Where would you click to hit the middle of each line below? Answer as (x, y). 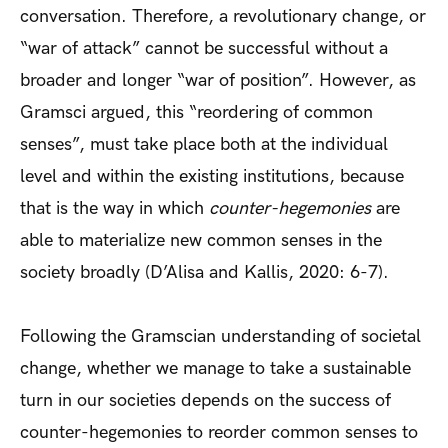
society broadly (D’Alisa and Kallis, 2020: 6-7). (204, 272)
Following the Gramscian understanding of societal (220, 336)
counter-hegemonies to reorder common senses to (219, 432)
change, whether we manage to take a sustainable (215, 368)
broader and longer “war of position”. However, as (218, 80)
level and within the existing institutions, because (212, 176)
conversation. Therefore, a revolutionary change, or (223, 16)
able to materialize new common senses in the (201, 240)
